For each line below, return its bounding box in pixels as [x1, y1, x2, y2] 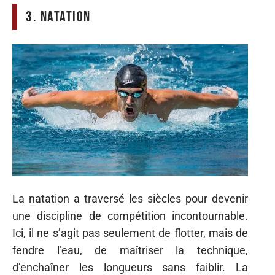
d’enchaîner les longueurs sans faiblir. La [12, 260, 248, 274]
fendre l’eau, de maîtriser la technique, [12, 243, 248, 257]
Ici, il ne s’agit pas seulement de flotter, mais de [12, 226, 248, 239]
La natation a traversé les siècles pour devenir [12, 192, 248, 205]
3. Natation [26, 8, 91, 26]
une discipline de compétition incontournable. [12, 209, 248, 222]
